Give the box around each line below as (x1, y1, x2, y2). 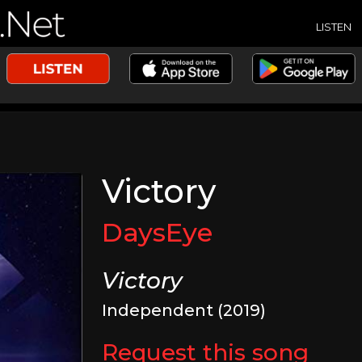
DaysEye (102, 217, 213, 248)
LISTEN (316, 19, 351, 33)
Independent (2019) (102, 301, 267, 320)
